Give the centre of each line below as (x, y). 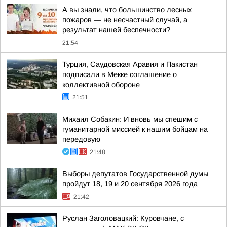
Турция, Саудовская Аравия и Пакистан (130, 64)
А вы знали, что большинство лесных (127, 10)
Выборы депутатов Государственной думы (135, 174)
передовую (81, 139)
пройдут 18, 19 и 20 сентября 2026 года (130, 184)
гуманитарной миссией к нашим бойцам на (135, 129)
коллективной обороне (101, 85)
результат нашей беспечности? (116, 30)
